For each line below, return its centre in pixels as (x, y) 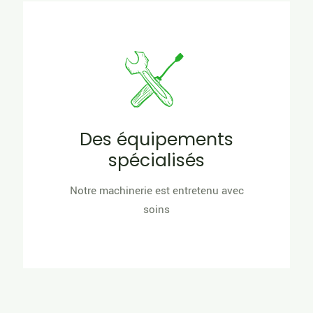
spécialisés (156, 160)
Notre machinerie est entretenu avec (156, 190)
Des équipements (156, 139)
